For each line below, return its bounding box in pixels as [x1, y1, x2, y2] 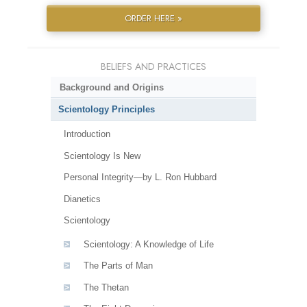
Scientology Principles [58, 104, 155, 115]
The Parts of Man [83, 260, 153, 271]
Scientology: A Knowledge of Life [83, 238, 214, 249]
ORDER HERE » [124, 11, 182, 25]
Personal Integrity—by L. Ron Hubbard [63, 172, 217, 183]
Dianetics [63, 193, 101, 204]
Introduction [63, 129, 110, 140]
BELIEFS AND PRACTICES [101, 59, 206, 73]
